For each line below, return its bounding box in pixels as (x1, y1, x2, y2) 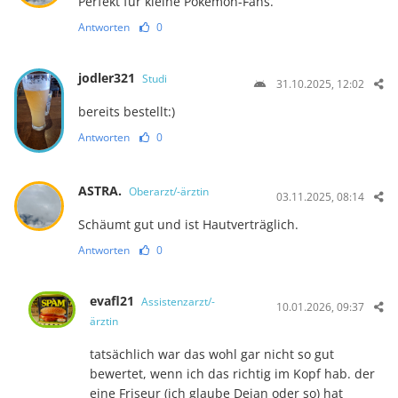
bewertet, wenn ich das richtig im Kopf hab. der (90, 364, 376, 382)
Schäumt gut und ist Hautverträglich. (77, 215, 298, 233)
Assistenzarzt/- (141, 293, 216, 309)
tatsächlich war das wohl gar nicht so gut (90, 345, 335, 362)
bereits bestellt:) (77, 102, 175, 120)
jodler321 (77, 68, 139, 86)
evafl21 (90, 291, 139, 309)
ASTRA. (77, 181, 125, 199)
